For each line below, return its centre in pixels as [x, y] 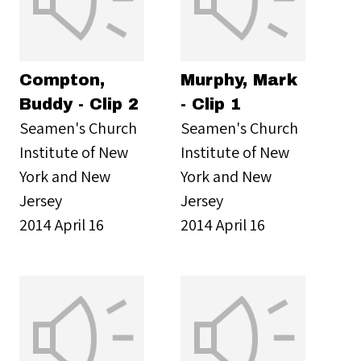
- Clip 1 [211, 104]
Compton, [62, 80]
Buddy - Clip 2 [79, 104]
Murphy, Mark [239, 80]
